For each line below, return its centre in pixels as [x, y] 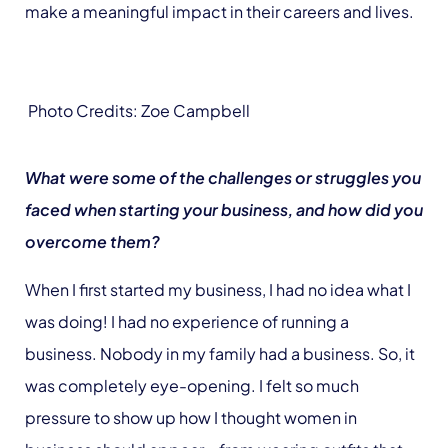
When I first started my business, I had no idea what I [218, 289]
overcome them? [92, 241]
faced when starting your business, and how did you [224, 209]
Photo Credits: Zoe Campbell [137, 110]
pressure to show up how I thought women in [191, 417]
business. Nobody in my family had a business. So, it [220, 353]
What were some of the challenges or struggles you [223, 177]
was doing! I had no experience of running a [187, 321]
